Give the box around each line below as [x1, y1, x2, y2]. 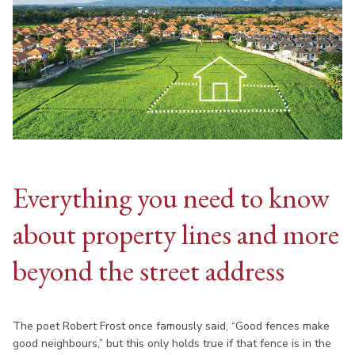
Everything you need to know [13, 179, 330, 217]
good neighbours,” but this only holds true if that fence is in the [13, 336, 331, 352]
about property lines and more [13, 216, 339, 254]
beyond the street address [13, 252, 284, 290]
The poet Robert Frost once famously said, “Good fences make [13, 319, 330, 334]
